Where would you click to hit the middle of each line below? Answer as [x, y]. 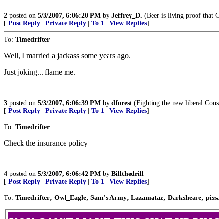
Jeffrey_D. [127, 15]
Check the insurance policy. [46, 143]
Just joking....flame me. [40, 72]
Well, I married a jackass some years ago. [67, 55]
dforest [122, 103]
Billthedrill [128, 174]
